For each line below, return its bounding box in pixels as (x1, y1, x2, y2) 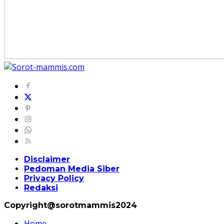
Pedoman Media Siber (24, 164, 119, 174)
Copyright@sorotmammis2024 (4, 200, 137, 210)
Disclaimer (24, 154, 70, 164)
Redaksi (24, 183, 58, 193)
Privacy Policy (24, 173, 84, 183)
